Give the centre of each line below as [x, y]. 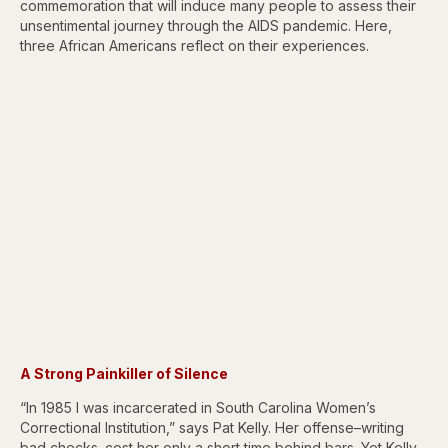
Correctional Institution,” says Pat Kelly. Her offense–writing [212, 427]
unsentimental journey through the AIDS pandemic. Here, [206, 25]
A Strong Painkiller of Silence [124, 373]
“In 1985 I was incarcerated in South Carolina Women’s [198, 407]
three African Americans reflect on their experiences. [194, 45]
